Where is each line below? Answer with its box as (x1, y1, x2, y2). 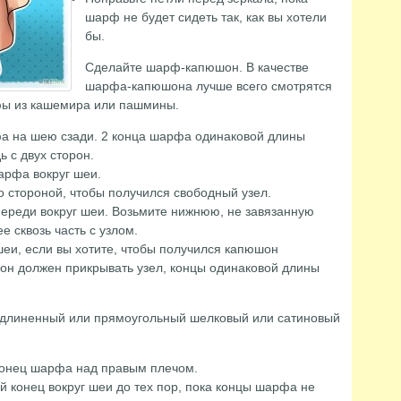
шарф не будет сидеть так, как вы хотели (84, 10, 327, 24)
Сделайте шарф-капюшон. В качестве (84, 60, 309, 74)
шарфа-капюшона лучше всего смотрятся (84, 79, 332, 93)
